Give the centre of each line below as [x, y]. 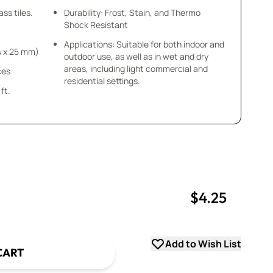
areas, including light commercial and [136, 69]
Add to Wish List [203, 244]
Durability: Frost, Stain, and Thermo [132, 12]
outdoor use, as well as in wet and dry [136, 56]
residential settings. [102, 81]
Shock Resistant [96, 25]
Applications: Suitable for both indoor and [144, 44]
